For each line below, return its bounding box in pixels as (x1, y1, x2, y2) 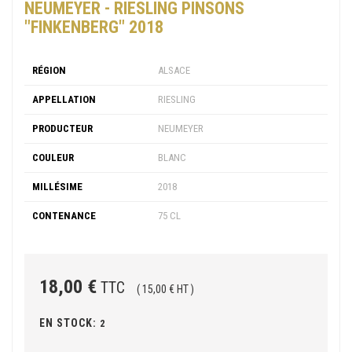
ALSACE (158, 64, 190, 76)
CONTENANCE (32, 209, 96, 222)
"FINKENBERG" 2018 (24, 16, 163, 37)
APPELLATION (32, 93, 96, 105)
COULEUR (32, 151, 74, 163)
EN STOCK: (39, 316, 97, 329)
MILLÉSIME (32, 180, 82, 192)
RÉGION (32, 64, 66, 76)
